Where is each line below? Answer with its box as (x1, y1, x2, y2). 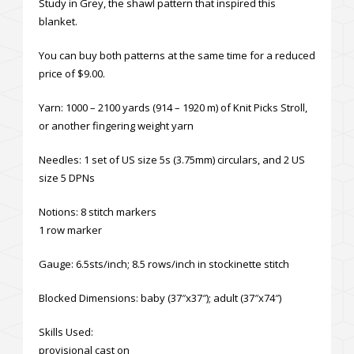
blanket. (39, 13, 77, 28)
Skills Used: (39, 324, 93, 339)
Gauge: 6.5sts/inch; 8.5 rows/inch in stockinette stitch (39, 256, 289, 271)
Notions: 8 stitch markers (39, 204, 156, 219)
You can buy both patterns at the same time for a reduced (39, 47, 315, 62)
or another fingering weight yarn (39, 118, 194, 133)
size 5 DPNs (39, 170, 95, 185)
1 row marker (39, 222, 102, 237)
